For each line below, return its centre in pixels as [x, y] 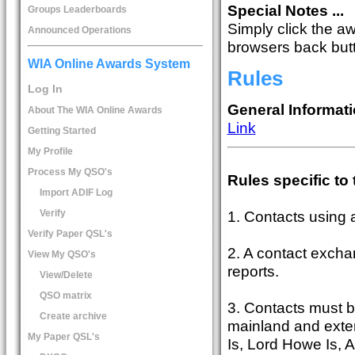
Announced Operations [79, 31]
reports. [253, 271]
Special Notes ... [285, 11]
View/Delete [66, 275]
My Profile [50, 151]
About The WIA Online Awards [95, 110]
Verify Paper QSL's [70, 233]
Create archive [73, 316]
